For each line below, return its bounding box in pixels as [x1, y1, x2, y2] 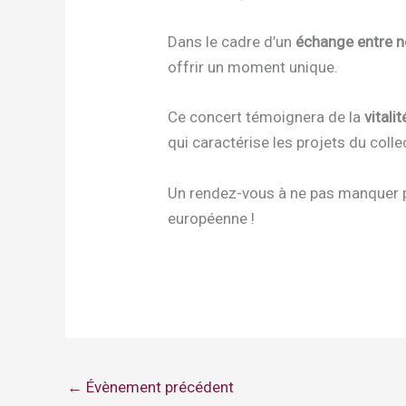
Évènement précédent [82, 377, 234, 396]
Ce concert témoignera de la [168, 108, 365, 127]
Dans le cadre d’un [168, 33, 296, 52]
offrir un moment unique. [168, 58, 339, 77]
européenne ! [168, 208, 256, 227]
